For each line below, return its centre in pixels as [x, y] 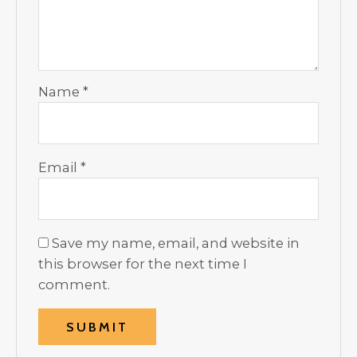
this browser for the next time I [143, 264]
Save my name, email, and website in [176, 243]
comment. [75, 285]
